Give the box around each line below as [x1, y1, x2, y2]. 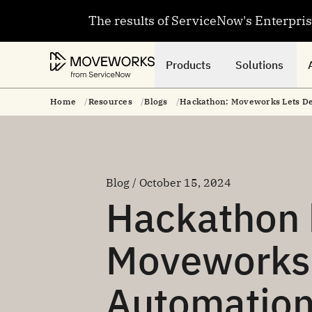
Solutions [235, 58, 283, 72]
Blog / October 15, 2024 [106, 175, 231, 189]
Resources [88, 96, 132, 107]
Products [166, 58, 211, 72]
